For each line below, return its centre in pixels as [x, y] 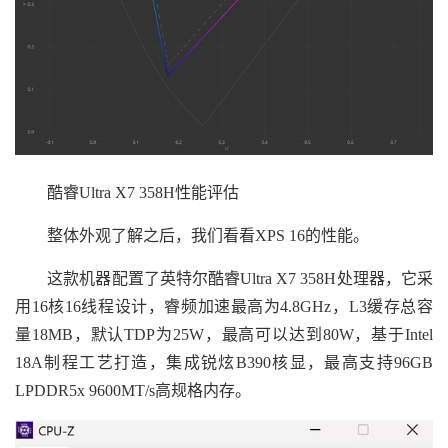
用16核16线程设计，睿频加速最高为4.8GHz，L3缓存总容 [224, 307]
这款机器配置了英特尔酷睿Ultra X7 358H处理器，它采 [224, 279]
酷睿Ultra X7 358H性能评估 [127, 193]
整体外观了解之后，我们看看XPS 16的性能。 [192, 236]
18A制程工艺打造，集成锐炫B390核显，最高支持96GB [224, 363]
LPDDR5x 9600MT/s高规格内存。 [133, 391]
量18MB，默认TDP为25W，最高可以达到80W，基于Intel [224, 335]
